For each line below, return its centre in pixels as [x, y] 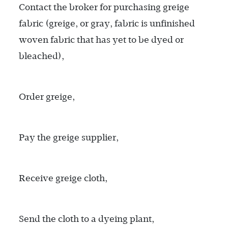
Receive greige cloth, [63, 178]
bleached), [41, 56]
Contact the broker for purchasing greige [104, 7]
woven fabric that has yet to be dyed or [101, 39]
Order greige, [47, 96]
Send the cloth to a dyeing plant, [86, 219]
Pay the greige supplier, [68, 137]
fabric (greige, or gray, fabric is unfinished [107, 23]
